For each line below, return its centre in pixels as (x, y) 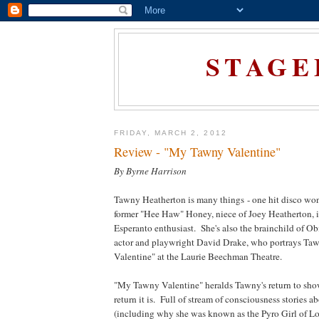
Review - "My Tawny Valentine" (197, 151)
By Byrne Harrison (150, 171)
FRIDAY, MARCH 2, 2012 (171, 133)
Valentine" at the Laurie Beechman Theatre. (198, 256)
